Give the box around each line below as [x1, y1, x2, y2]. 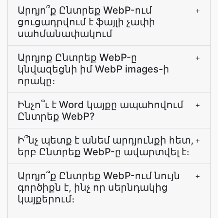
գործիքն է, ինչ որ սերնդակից [18, 182, 168, 193]
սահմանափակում [18, 28, 112, 39]
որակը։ [18, 75, 55, 87]
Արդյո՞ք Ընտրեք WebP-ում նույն [18, 170, 180, 182]
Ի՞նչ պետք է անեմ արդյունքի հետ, [18, 134, 194, 146]
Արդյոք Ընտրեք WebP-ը [18, 52, 137, 63]
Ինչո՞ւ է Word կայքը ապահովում [18, 99, 183, 110]
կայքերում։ [18, 193, 75, 205]
